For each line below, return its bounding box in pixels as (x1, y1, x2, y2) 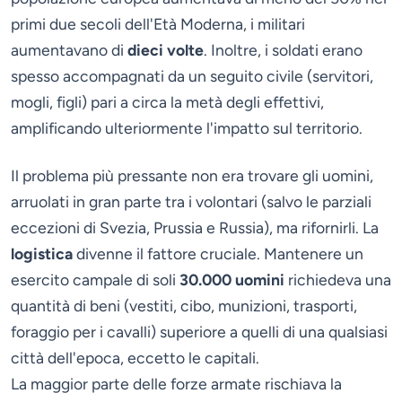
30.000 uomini (179, 270, 284, 290)
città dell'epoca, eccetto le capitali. (11, 348, 259, 368)
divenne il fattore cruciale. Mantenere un (73, 244, 363, 264)
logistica (11, 244, 73, 264)
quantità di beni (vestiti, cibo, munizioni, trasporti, (11, 296, 357, 316)
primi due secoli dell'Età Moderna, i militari (11, 14, 305, 34)
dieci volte (127, 40, 204, 60)
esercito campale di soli (11, 270, 179, 290)
